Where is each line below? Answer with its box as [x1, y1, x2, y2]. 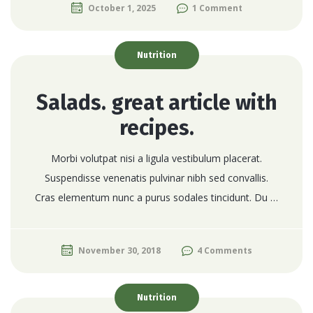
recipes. [119, 115, 194, 140]
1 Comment [191, 1, 242, 14]
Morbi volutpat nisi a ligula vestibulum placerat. [51, 151, 262, 165]
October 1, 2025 [87, 1, 156, 14]
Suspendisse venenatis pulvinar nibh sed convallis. [45, 170, 268, 184]
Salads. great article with [36, 89, 277, 115]
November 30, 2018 [78, 244, 161, 256]
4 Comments [196, 244, 252, 256]
